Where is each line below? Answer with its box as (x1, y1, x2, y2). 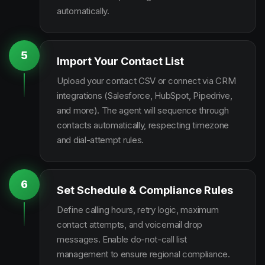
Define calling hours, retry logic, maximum (57, 204, 219, 215)
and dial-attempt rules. (57, 134, 144, 146)
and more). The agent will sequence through (57, 105, 229, 116)
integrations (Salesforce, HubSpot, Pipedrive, (57, 90, 232, 101)
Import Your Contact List (57, 55, 184, 67)
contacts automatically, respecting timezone (57, 119, 230, 131)
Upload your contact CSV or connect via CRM (57, 75, 236, 86)
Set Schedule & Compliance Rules (57, 184, 233, 196)
